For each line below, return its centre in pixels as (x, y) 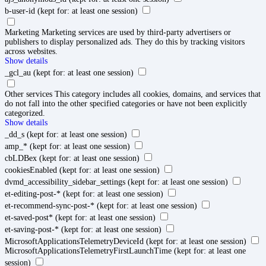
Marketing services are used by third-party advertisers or (136, 32)
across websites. (31, 51)
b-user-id (20, 11)
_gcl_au (18, 72)
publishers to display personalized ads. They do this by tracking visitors (125, 42)
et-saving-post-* (32, 229)
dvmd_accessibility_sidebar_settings (65, 182)
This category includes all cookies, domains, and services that (158, 94)
